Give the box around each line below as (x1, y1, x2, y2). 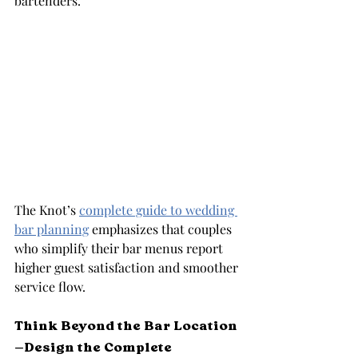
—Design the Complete (14, 339, 175, 356)
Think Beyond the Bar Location (14, 317, 237, 334)
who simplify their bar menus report (14, 239, 226, 257)
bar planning (14, 220, 89, 237)
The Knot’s (14, 201, 79, 218)
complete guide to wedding (79, 201, 237, 218)
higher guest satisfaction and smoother (14, 258, 241, 276)
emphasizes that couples (89, 220, 235, 237)
